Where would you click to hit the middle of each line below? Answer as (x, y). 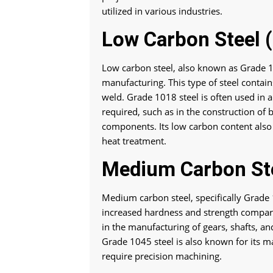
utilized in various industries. (162, 11)
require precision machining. (162, 256)
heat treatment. (134, 140)
